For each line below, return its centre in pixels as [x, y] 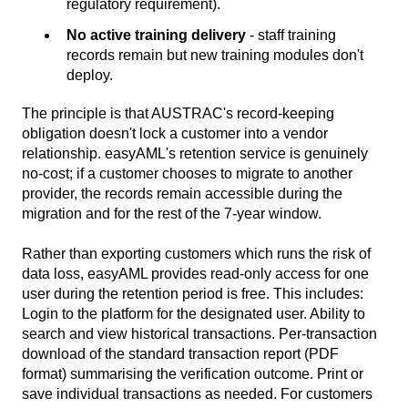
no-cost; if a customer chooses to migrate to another [187, 173]
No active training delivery [156, 35]
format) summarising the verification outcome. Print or [193, 373]
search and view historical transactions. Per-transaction [199, 333]
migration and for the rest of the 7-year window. [172, 213]
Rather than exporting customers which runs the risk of [196, 253]
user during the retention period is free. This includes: [193, 293]
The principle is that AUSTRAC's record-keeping [178, 113]
